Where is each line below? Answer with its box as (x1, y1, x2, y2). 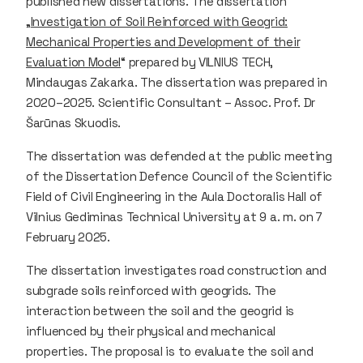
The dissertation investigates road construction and (26, 262, 327, 278)
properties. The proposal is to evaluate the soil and (26, 343, 314, 359)
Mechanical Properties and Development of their (26, 33, 301, 49)
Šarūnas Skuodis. (26, 114, 122, 130)
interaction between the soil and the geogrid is (26, 302, 294, 318)
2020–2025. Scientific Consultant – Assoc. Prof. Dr (26, 94, 316, 110)
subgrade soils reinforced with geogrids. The (26, 282, 276, 298)
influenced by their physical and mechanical (26, 322, 276, 339)
